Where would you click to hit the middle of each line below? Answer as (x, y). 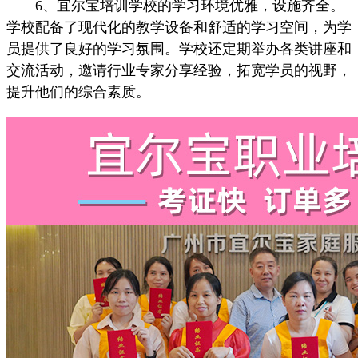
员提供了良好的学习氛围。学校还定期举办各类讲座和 (179, 49)
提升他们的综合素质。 (78, 92)
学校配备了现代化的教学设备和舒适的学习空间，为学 (179, 27)
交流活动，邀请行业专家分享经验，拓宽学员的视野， (179, 70)
